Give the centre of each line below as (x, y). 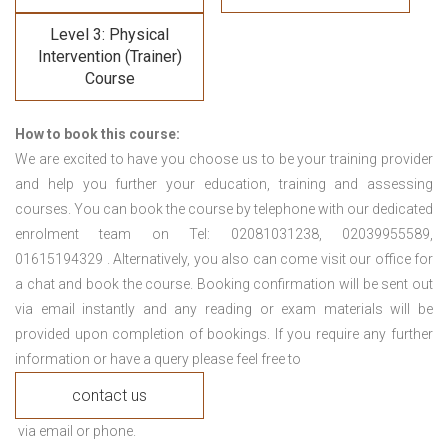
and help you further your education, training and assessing (224, 184)
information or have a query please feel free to (158, 359)
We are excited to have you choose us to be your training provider (224, 159)
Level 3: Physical (109, 35)
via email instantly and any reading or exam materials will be (224, 309)
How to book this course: (97, 134)
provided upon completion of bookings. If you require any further (224, 334)
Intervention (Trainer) (109, 57)
